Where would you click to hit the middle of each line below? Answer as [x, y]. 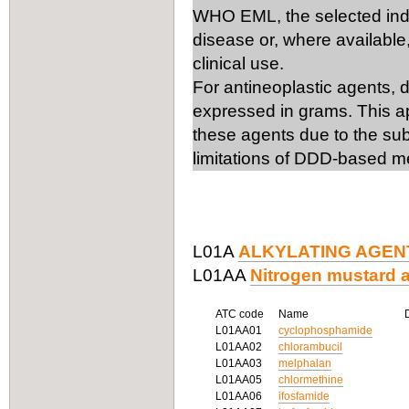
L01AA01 [240, 330]
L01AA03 [240, 363]
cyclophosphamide [325, 330]
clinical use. [238, 63]
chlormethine [311, 380]
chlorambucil [310, 347]
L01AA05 [240, 380]
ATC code [242, 314]
